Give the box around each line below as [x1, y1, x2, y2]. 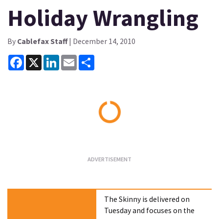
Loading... [109, 124, 140, 134]
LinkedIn [59, 53, 88, 63]
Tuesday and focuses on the [104, 206, 195, 216]
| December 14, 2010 [67, 36, 135, 46]
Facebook [24, 53, 56, 63]
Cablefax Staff [17, 36, 67, 46]
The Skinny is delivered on [104, 195, 190, 204]
